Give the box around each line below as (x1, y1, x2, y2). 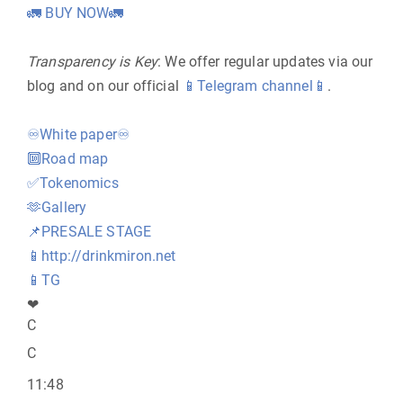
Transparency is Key (27, 53, 158, 70)
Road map (41, 150, 109, 167)
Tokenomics (40, 175, 119, 192)
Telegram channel (197, 77, 313, 94)
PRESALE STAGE (41, 223, 152, 240)
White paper (40, 126, 117, 143)
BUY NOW (45, 4, 110, 22)
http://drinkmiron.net (41, 247, 176, 264)
